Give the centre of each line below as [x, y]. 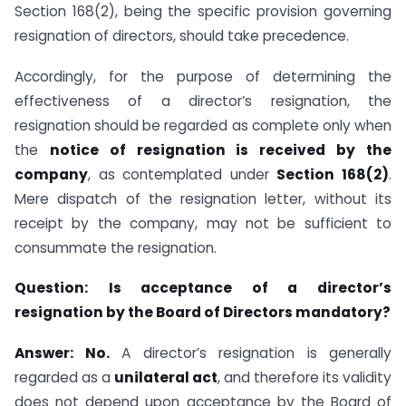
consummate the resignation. [116, 247]
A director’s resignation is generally [250, 353]
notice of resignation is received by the [221, 150]
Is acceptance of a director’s [250, 288]
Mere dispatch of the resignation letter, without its [203, 198]
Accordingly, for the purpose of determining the [203, 76]
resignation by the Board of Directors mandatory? [203, 313]
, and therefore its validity [304, 378]
